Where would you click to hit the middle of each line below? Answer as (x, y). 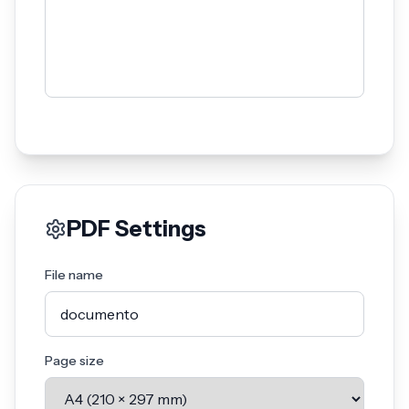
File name (74, 275)
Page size (74, 361)
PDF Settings (136, 229)
